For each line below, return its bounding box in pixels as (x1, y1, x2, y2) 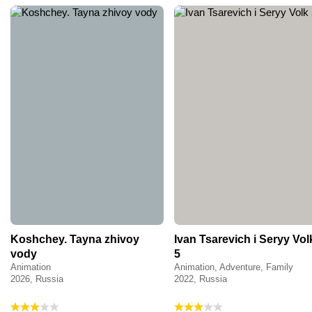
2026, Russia (10, 273, 63, 284)
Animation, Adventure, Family (174, 261, 293, 272)
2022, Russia (174, 273, 227, 284)
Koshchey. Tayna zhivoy (10, 233, 139, 245)
